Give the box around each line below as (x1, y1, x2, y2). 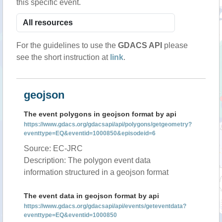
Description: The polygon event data (24, 156, 151, 165)
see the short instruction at (16, 53, 110, 61)
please (162, 41, 188, 50)
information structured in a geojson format (24, 168, 168, 176)
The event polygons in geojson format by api (24, 110, 176, 118)
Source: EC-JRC (24, 144, 83, 153)
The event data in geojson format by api (24, 192, 159, 200)
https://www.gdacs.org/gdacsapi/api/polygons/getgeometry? (24, 121, 192, 128)
